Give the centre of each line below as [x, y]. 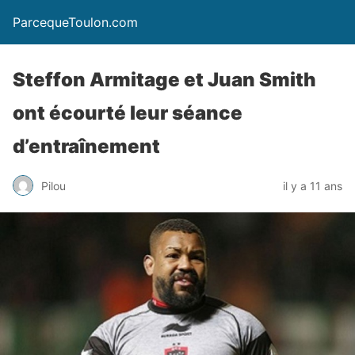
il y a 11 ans [313, 185]
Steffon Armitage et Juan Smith [164, 80]
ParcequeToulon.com [75, 22]
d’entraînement [86, 146]
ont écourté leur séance [128, 113]
